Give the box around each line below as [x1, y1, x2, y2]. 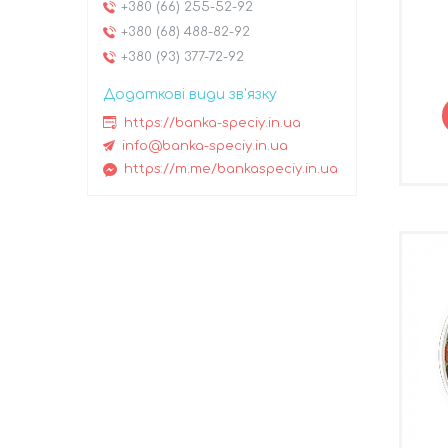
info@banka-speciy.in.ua [122, 139, 288, 154]
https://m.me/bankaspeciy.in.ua [124, 162, 338, 177]
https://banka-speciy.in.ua [124, 115, 301, 130]
